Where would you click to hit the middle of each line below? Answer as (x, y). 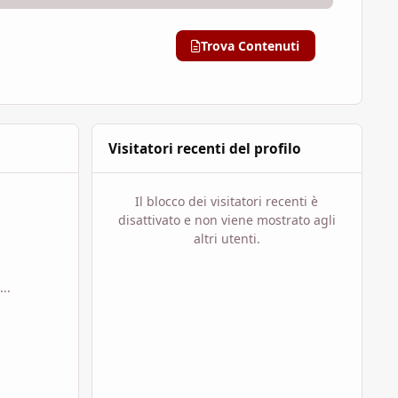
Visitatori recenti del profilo (204, 148)
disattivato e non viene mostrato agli (227, 220)
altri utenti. (227, 239)
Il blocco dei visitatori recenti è (227, 202)
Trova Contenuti (251, 45)
